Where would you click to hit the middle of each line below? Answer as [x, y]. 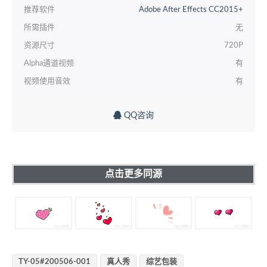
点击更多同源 [133, 174]
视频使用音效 [47, 81]
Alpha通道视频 [49, 63]
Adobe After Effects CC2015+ [191, 10]
